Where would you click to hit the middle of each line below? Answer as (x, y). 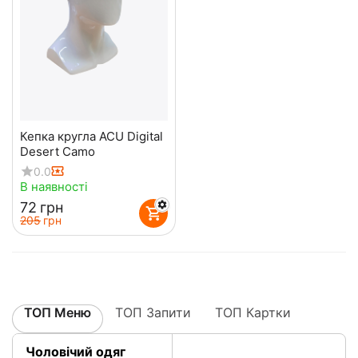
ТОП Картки (253, 313)
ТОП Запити (153, 313)
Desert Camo (58, 152)
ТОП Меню (58, 313)
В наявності (54, 187)
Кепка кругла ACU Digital (91, 137)
